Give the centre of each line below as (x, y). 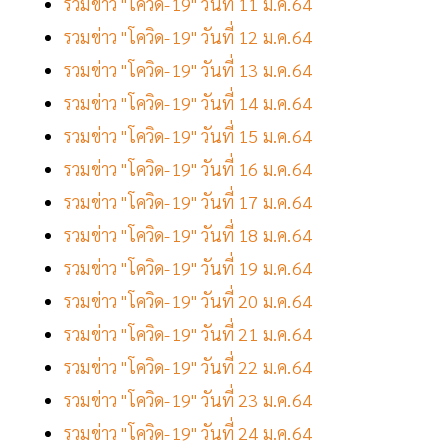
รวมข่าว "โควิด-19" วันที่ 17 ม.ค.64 (188, 202)
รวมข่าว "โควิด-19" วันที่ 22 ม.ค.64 (188, 367)
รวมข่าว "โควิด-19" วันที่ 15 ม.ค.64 (190, 136)
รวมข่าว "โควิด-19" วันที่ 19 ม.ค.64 (188, 268)
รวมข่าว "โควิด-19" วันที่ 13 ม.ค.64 (188, 70)
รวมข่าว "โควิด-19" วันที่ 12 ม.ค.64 (190, 37)
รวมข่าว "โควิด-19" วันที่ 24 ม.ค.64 (188, 433)
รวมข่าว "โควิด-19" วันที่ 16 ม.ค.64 (188, 169)
